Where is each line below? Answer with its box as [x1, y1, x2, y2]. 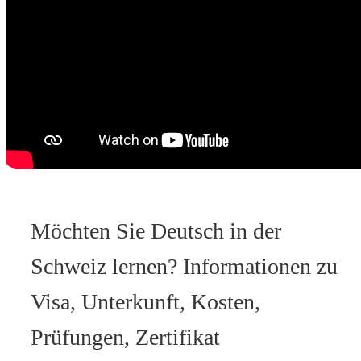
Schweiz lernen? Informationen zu [31, 253, 338, 279]
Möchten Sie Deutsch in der [31, 218, 281, 243]
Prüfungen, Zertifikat [31, 324, 220, 350]
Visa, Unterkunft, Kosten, [31, 288, 260, 314]
